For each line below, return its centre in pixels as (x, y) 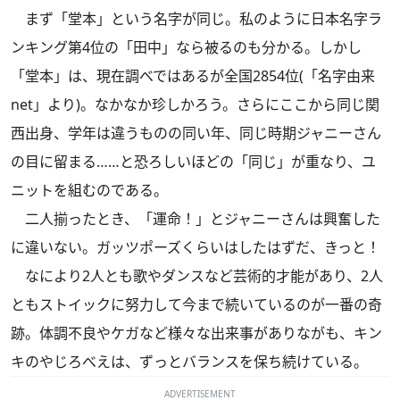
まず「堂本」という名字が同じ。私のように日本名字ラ (196, 18)
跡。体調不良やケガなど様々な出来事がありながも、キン (196, 333)
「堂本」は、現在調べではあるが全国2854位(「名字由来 (193, 75)
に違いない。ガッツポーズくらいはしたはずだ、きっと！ (196, 247)
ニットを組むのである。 (89, 190)
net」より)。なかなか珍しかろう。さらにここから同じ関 (195, 104)
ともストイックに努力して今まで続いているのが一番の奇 (196, 304)
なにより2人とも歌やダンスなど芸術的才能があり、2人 (197, 275)
